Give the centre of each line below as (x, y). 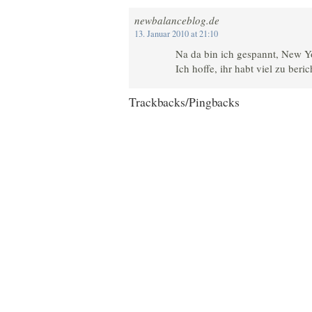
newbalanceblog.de (177, 20)
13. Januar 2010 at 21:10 (176, 33)
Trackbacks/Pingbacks (184, 102)
